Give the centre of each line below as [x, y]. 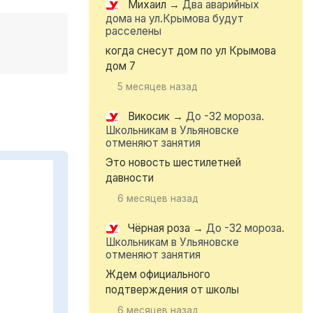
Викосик [149, 117]
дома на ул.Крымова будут [175, 19]
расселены [133, 31]
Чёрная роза [159, 228]
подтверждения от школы [172, 290]
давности [130, 178]
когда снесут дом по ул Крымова [191, 51]
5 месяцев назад [158, 87]
